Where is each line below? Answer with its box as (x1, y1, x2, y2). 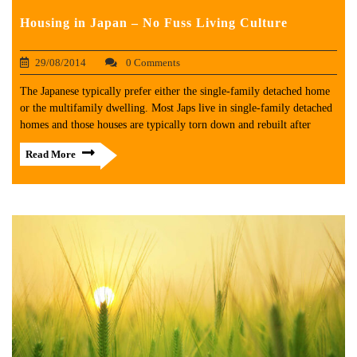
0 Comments (124, 56, 180, 69)
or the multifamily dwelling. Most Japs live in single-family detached (20, 101, 332, 114)
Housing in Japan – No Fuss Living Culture (20, 15, 288, 29)
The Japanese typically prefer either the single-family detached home (20, 84, 330, 97)
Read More (25, 147, 76, 160)
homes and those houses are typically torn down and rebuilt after (20, 118, 311, 131)
